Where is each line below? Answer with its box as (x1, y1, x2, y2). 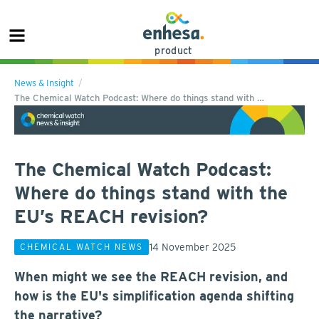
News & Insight (14, 78, 74, 88)
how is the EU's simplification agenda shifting (14, 288, 294, 303)
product (155, 45, 193, 56)
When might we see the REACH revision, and (14, 268, 288, 284)
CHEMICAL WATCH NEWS (20, 241, 143, 253)
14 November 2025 (150, 241, 236, 253)
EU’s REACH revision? (14, 204, 208, 227)
